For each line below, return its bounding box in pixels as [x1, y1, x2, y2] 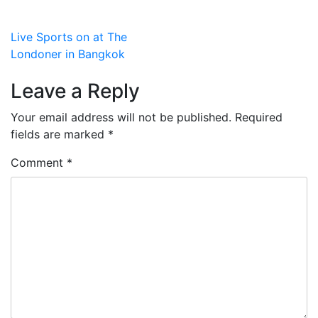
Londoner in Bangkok [11, 47, 125, 61]
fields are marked [11, 127, 108, 141]
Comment [11, 155, 67, 170]
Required [235, 110, 283, 124]
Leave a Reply [11, 79, 140, 103]
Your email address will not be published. [11, 110, 231, 124]
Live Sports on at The [11, 30, 127, 44]
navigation [10, 54, 122, 82]
